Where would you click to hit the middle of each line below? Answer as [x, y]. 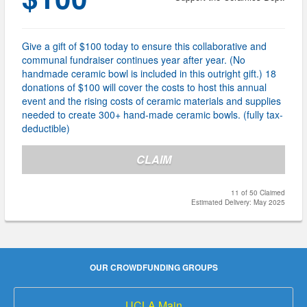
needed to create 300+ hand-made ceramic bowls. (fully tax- [152, 115]
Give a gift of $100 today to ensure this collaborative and [144, 46]
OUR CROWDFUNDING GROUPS [153, 268]
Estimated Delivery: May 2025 [238, 202]
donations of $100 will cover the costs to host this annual [144, 87]
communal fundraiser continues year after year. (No [134, 60]
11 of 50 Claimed [258, 193]
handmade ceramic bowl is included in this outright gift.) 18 [149, 74]
